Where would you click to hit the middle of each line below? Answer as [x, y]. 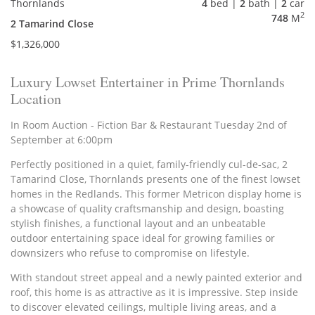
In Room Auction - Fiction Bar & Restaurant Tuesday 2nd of [149, 125]
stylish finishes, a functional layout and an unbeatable [138, 224]
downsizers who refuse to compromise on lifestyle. [130, 253]
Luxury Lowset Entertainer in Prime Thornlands [148, 82]
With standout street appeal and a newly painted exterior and [156, 278]
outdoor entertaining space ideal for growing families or [143, 238]
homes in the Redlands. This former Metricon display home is [156, 194]
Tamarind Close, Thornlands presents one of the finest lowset [155, 179]
